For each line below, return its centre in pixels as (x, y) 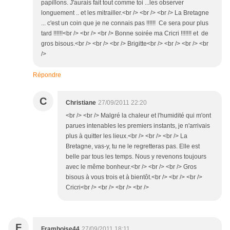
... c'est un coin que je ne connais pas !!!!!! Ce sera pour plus (125, 23)
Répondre (47, 75)
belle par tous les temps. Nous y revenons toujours (136, 157)
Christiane (81, 103)
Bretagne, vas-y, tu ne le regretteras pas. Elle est (133, 147)
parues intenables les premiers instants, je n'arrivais (138, 126)
